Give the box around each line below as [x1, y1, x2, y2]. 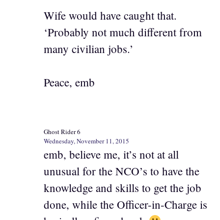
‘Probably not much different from [44, 24, 202, 39]
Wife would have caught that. [44, 7, 177, 23]
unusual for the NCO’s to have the [44, 163, 199, 178]
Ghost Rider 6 [44, 127, 81, 136]
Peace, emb [44, 75, 95, 90]
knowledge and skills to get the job [44, 180, 201, 195]
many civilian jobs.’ [44, 41, 134, 56]
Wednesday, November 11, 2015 [44, 136, 129, 145]
